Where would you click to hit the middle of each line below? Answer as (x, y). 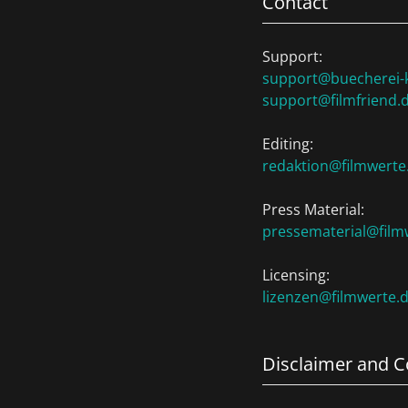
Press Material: (313, 209)
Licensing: (296, 275)
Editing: (288, 144)
